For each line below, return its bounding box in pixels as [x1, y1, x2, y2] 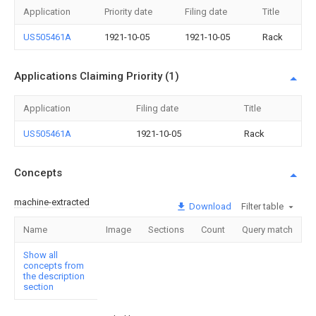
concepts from [23, 260, 84, 271]
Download [187, 200, 231, 212]
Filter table [241, 200, 284, 212]
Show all [23, 249, 58, 260]
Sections [148, 224, 184, 235]
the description [23, 270, 85, 281]
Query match [242, 224, 293, 235]
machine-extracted [14, 196, 90, 207]
